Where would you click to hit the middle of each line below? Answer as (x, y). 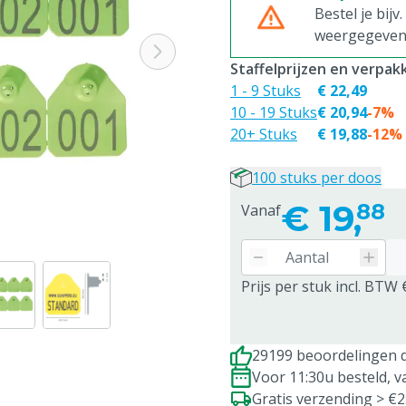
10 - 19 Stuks (274, 112)
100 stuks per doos (317, 178)
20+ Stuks (264, 134)
